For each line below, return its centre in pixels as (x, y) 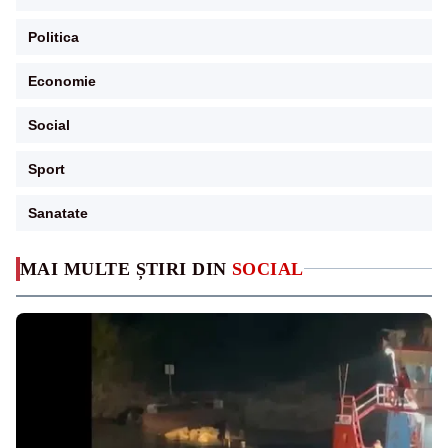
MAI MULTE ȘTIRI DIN (126, 268)
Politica (53, 36)
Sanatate (58, 212)
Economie (62, 80)
